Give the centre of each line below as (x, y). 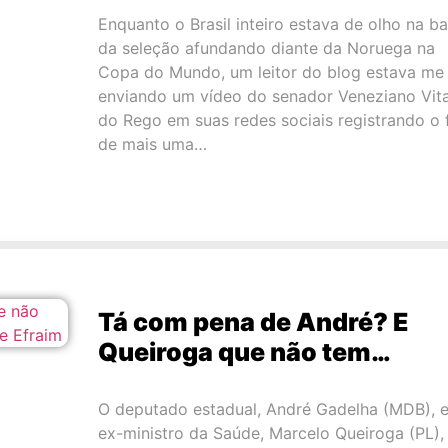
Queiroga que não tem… (244, 352)
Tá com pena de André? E (253, 322)
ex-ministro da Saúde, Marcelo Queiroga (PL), (270, 433)
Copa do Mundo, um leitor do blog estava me (270, 72)
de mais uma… (152, 144)
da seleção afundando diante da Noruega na (266, 48)
